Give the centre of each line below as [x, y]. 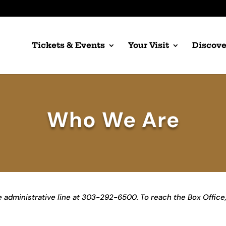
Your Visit [149, 45]
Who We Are [113, 120]
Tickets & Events [68, 45]
